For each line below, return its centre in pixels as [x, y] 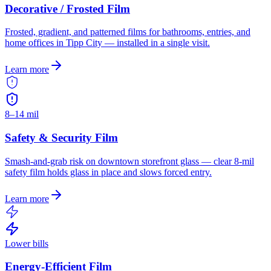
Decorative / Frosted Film [67, 8]
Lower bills [27, 243]
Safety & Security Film [61, 137]
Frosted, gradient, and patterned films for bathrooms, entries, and [128, 32]
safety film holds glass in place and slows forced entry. [108, 172]
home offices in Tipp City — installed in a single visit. [107, 43]
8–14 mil [22, 114]
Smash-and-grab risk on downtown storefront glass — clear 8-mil [129, 161]
